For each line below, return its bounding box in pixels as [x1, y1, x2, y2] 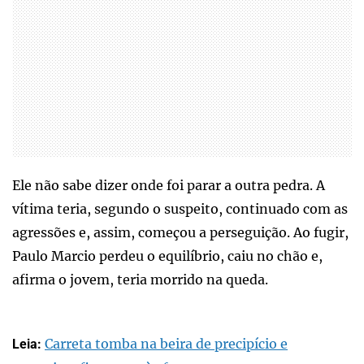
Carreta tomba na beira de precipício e [45, 335, 288, 352]
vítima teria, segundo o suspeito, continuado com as [12, 200, 348, 217]
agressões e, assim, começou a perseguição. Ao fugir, [12, 223, 349, 240]
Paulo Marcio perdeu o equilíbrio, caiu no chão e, [12, 247, 323, 264]
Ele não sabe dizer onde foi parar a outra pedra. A [12, 176, 325, 193]
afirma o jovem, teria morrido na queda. [12, 271, 268, 288]
